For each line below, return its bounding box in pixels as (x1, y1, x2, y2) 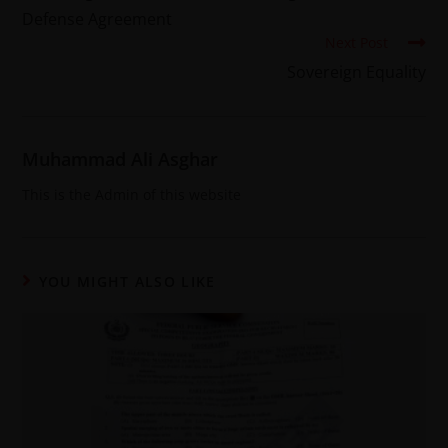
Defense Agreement (22, 7, 173, 30)
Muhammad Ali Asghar (22, 146, 219, 171)
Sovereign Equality (286, 60, 426, 83)
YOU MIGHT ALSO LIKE (38, 271, 216, 291)
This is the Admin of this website (22, 184, 242, 204)
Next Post (324, 32, 388, 52)
